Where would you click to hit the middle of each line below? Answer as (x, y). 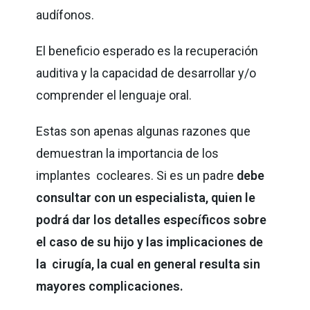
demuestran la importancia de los (128, 153)
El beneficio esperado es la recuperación (147, 51)
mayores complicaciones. (111, 286)
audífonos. (67, 15)
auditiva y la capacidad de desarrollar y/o (148, 73)
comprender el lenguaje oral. (116, 95)
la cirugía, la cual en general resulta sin (148, 264)
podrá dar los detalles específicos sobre (152, 219)
